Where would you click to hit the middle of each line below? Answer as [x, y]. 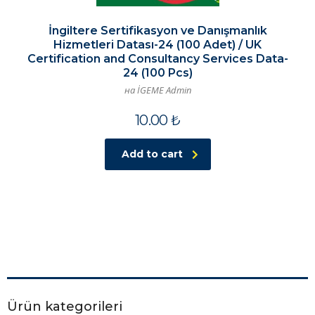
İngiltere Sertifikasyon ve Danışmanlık [157, 31]
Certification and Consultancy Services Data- [157, 59]
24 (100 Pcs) [157, 73]
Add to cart [152, 154]
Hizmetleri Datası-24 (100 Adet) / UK [157, 45]
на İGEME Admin [157, 90]
